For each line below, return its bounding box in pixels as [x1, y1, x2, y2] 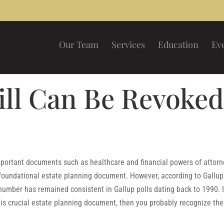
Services [111, 38, 145, 50]
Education [157, 38, 198, 50]
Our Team [58, 38, 98, 50]
